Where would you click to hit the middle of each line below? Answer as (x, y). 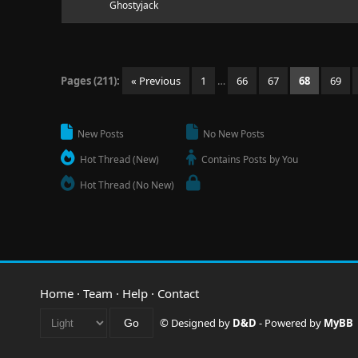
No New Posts (233, 134)
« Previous (156, 81)
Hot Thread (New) (119, 159)
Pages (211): (91, 81)
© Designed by (196, 323)
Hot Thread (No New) (126, 185)
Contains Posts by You (249, 159)
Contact (178, 293)
